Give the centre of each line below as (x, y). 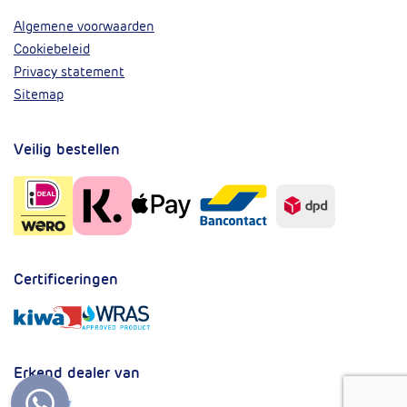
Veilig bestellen (67, 150)
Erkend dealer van (77, 373)
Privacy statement (69, 72)
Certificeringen (66, 279)
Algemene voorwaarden (84, 27)
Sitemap (39, 95)
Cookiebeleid (52, 50)
